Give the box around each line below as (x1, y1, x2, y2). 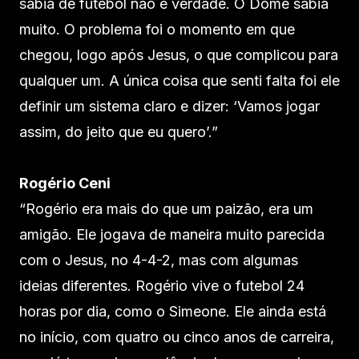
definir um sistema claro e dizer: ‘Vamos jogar (19, 97, 320, 115)
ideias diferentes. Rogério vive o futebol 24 (19, 276, 305, 294)
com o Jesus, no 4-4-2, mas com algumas (19, 251, 298, 268)
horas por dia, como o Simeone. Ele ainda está (19, 302, 326, 320)
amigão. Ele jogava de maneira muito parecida (19, 225, 325, 243)
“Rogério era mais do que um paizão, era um (19, 200, 313, 217)
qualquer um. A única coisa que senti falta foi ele (19, 71, 340, 89)
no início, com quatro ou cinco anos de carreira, (19, 328, 334, 345)
